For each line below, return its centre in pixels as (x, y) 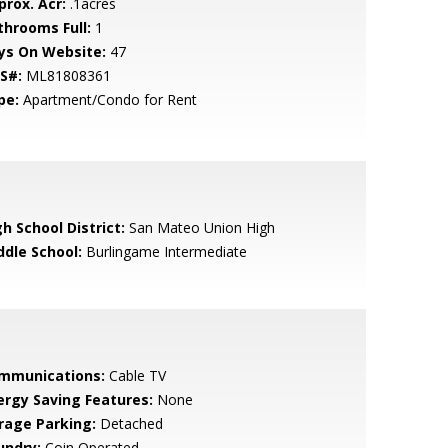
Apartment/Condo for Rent (107, 99)
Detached (129, 423)
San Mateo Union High (199, 227)
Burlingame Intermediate (164, 251)
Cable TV (135, 375)
